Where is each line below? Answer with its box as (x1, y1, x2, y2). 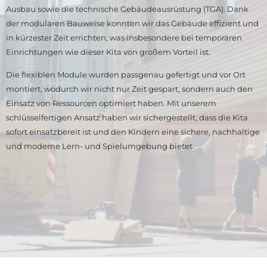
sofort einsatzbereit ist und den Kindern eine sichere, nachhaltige (6, 127, 260, 137)
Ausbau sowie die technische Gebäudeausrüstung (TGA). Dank (6, 4, 249, 14)
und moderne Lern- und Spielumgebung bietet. (6, 141, 194, 151)
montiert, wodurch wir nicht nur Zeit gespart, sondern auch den (6, 84, 253, 94)
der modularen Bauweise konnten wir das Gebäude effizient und (6, 18, 259, 28)
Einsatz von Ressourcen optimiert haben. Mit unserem (6, 98, 216, 108)
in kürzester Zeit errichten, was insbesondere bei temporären (6, 32, 242, 42)
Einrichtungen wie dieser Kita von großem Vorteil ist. (6, 46, 210, 57)
